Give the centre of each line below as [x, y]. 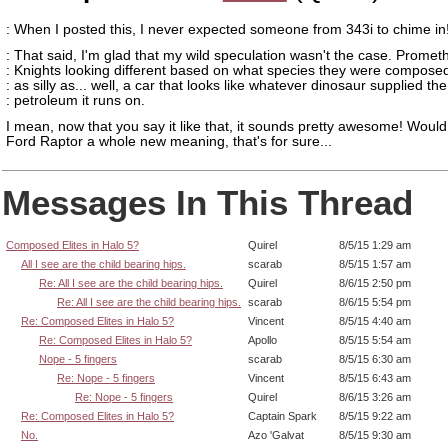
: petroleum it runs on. [75, 100]
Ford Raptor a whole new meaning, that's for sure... [169, 141]
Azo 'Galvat [276, 434]
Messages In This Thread [207, 202]
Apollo [262, 339]
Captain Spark [282, 415]
